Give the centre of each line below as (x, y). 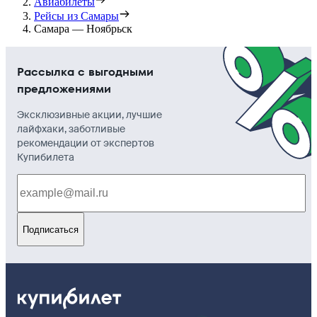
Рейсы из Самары (76, 16)
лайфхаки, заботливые (71, 129)
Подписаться (51, 229)
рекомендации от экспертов (86, 143)
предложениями (64, 89)
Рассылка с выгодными (85, 72)
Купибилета (46, 157)
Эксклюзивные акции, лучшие (90, 115)
